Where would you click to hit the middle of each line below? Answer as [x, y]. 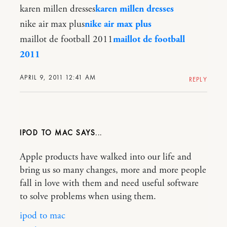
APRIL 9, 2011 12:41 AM [58, 77]
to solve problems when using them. [88, 196]
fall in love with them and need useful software [109, 183]
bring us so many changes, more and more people [113, 170]
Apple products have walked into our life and [106, 157]
